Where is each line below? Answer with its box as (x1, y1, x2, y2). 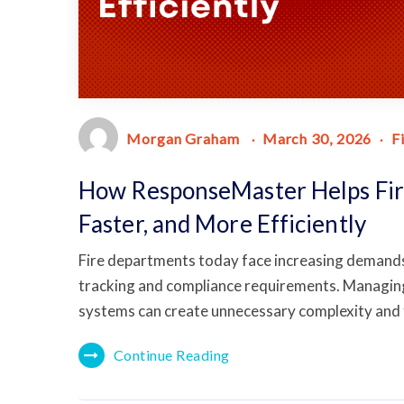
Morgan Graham (126, 130, 240, 148)
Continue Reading (113, 345, 230, 363)
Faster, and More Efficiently (78, 208, 366, 238)
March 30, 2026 (262, 130, 372, 148)
